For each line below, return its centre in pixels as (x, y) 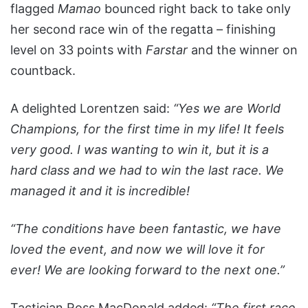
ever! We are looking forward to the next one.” (147, 270)
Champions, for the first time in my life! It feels (147, 129)
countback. (43, 71)
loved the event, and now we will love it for (137, 250)
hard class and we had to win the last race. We (147, 170)
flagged (34, 9)
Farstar (168, 50)
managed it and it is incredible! (100, 191)
